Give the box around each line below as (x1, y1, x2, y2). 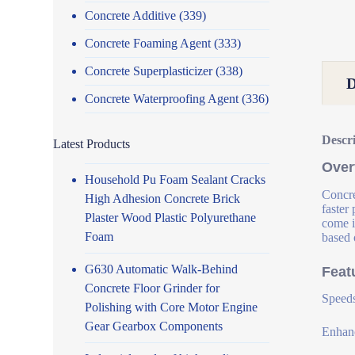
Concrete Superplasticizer (85, 63, 213, 78)
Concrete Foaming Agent (85, 36, 212, 50)
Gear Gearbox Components (85, 319, 223, 333)
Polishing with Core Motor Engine (85, 300, 258, 314)
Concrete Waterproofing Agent (85, 91, 239, 105)
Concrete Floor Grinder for (85, 281, 220, 295)
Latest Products (53, 136, 131, 151)
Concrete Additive (85, 8, 177, 22)
